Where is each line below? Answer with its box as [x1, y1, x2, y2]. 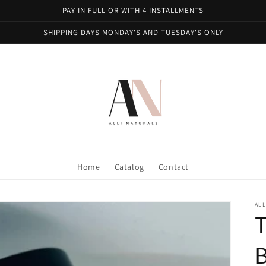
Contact [158, 161, 189, 172]
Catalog [114, 161, 144, 172]
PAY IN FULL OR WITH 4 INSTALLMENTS [62, 5, 204, 15]
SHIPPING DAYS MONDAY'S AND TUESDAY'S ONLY [43, 27, 223, 37]
